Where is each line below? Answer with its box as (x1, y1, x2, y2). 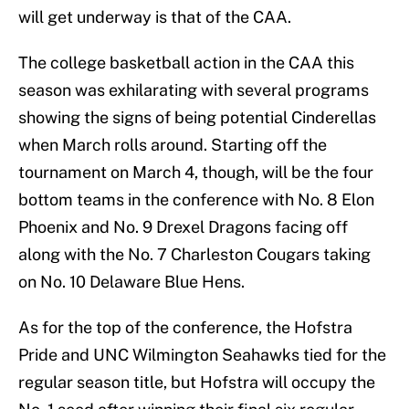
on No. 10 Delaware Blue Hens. (18, 272, 245, 292)
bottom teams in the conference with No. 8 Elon (18, 190, 374, 210)
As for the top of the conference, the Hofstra (18, 318, 352, 338)
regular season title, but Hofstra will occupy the (18, 372, 375, 393)
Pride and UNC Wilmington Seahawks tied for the (18, 345, 386, 365)
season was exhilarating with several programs (18, 80, 369, 100)
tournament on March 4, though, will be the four (18, 163, 373, 183)
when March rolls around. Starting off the (18, 135, 327, 155)
